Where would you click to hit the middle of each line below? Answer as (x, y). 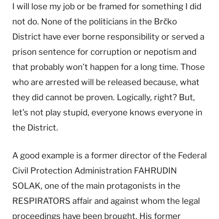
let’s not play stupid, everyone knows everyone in (107, 112)
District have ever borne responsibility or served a (108, 36)
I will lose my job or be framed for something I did (107, 6)
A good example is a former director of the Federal (109, 155)
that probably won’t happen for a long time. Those (109, 67)
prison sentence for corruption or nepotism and (104, 52)
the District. (35, 127)
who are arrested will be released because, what (106, 82)
